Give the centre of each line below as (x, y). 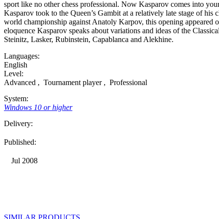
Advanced (21, 83)
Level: (14, 74)
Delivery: (18, 124)
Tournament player (73, 83)
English (16, 65)
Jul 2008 (24, 161)
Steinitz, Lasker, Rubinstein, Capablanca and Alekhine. (89, 40)
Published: (20, 142)
